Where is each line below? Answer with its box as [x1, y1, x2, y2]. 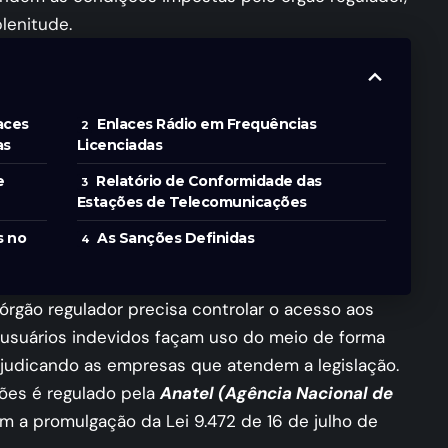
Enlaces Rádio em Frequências [97, 115, 317, 134]
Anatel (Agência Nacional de [160, 382, 393, 405]
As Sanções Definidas [97, 229, 255, 248]
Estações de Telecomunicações [76, 193, 307, 212]
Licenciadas [76, 136, 163, 155]
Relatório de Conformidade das [96, 172, 322, 191]
